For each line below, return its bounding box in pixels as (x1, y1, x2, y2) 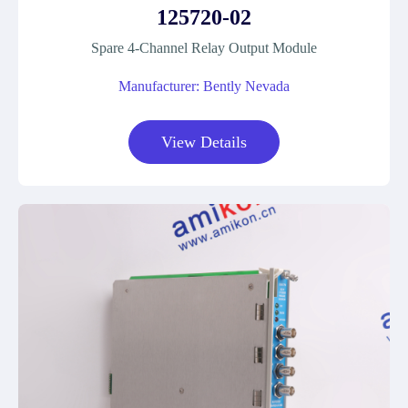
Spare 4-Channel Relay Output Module (91, 40, 317, 56)
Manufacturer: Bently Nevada (118, 78, 290, 94)
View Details (161, 133, 247, 151)
